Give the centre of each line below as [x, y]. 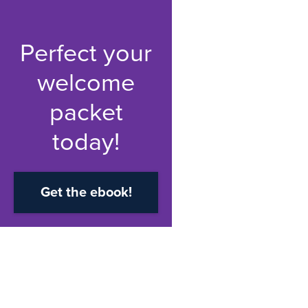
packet [86, 112]
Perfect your [86, 53]
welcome [86, 83]
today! [86, 142]
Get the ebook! [86, 192]
